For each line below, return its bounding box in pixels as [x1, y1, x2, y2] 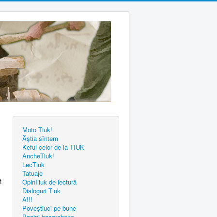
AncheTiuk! [22, 151, 54, 160]
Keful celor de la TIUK [22, 142, 84, 152]
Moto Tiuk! [22, 125, 52, 134]
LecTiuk [22, 160, 45, 169]
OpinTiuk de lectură [22, 177, 77, 186]
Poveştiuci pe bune [22, 203, 76, 213]
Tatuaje [22, 169, 43, 178]
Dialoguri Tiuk [22, 186, 61, 195]
